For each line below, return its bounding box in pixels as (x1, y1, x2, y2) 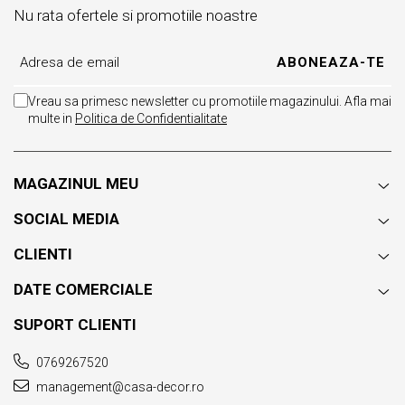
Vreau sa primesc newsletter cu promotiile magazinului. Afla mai (28, 94, 391, 109)
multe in (28, 111, 75, 127)
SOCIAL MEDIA (14, 209, 119, 228)
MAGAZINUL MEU (14, 174, 138, 193)
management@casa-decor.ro (33, 379, 204, 394)
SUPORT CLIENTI (14, 315, 137, 334)
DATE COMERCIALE (14, 279, 153, 298)
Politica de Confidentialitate (75, 111, 227, 127)
